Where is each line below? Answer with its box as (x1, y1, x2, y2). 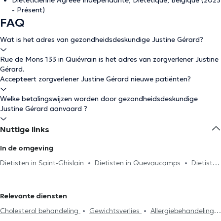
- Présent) (12, 5, 45, 14)
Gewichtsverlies (89, 206, 142, 215)
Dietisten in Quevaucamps (95, 158, 183, 167)
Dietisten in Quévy (36, 171, 95, 180)
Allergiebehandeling (150, 206, 214, 215)
